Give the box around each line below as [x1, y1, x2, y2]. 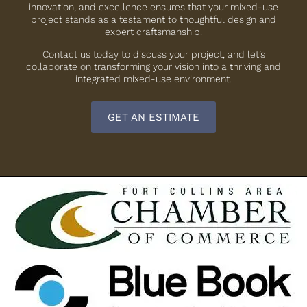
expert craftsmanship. [105, 26, 202, 38]
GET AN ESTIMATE [108, 110, 199, 123]
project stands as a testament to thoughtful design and [31, 14, 276, 25]
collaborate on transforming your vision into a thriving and [26, 60, 281, 72]
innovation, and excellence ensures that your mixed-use [29, 1, 278, 13]
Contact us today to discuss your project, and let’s [42, 48, 265, 60]
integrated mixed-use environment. [75, 73, 232, 84]
